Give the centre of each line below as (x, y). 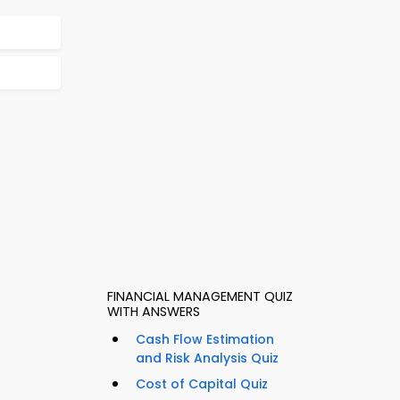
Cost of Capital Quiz (202, 384)
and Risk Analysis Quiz (207, 358)
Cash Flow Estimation (205, 340)
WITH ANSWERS (154, 312)
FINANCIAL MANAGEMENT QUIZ (200, 297)
